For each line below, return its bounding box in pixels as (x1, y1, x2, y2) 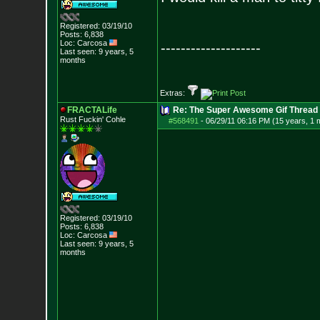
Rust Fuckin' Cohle (59, 115, 126, 124)
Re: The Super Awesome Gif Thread (172, 105, 318, 115)
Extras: (159, 89, 187, 97)
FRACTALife (66, 105, 117, 115)
